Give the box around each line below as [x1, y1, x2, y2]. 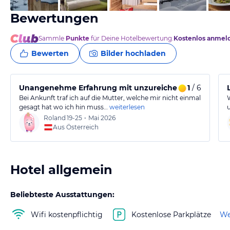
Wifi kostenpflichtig [31, 209, 103, 219]
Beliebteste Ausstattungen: [10, 190, 114, 199]
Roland [44, 114, 66, 122]
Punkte [66, 34, 89, 42]
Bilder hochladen [101, 49, 166, 58]
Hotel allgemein [10, 162, 112, 177]
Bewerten [31, 49, 69, 58]
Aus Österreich [53, 123, 99, 131]
